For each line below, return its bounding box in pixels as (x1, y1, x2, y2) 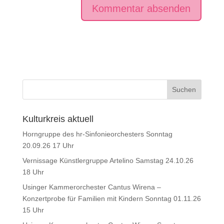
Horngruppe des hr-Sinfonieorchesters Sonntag (22, 130, 172, 138)
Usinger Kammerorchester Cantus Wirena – (22, 183, 161, 191)
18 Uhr (22, 168, 44, 176)
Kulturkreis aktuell (22, 114, 93, 124)
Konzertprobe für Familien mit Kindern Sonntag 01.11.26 (22, 194, 201, 202)
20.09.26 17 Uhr (22, 141, 74, 149)
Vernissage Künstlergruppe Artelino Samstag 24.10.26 (22, 156, 193, 164)
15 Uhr (22, 206, 44, 214)
